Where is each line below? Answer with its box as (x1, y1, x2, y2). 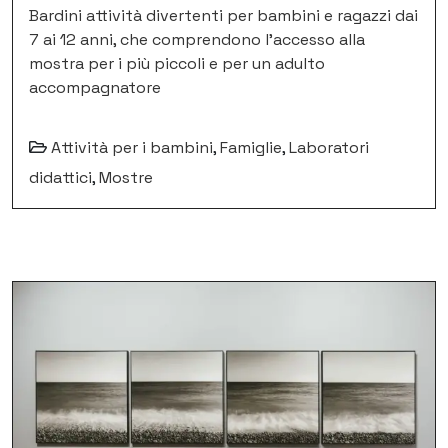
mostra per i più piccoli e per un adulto (29, 53, 325, 75)
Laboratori (289, 137, 369, 159)
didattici (29, 167, 92, 189)
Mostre (99, 167, 153, 189)
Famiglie (220, 137, 282, 159)
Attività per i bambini (51, 137, 213, 159)
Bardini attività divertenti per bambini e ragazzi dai (29, 5, 418, 27)
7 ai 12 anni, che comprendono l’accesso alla (29, 29, 365, 51)
